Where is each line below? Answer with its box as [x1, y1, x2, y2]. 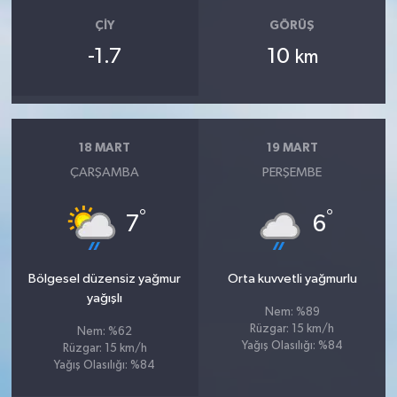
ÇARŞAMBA [70, 165, 140, 179]
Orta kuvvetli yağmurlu [227, 271, 357, 285]
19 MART [266, 142, 318, 154]
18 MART [79, 142, 131, 154]
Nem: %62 [77, 325, 133, 338]
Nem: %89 [264, 306, 320, 318]
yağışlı [87, 291, 123, 305]
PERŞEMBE [262, 165, 323, 179]
